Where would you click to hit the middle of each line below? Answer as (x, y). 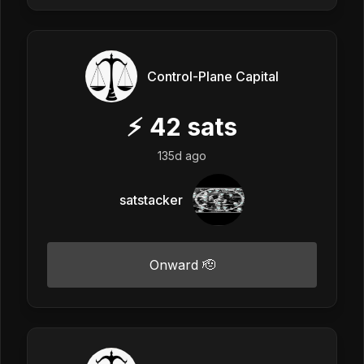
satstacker (151, 199)
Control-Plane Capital (213, 76)
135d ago (182, 155)
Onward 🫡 (182, 264)
